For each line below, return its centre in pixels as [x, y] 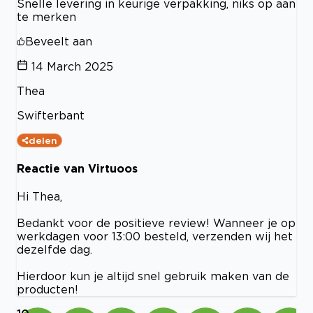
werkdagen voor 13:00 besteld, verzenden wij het [155, 236]
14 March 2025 [72, 66]
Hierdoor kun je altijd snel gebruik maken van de [153, 276]
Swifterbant [51, 115]
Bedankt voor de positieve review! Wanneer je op [156, 223]
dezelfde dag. [54, 250]
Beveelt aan [59, 41]
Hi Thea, [39, 197]
